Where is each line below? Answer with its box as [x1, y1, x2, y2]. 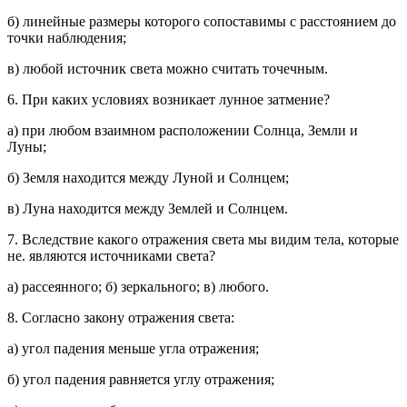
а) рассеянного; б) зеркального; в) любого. [7, 279, 269, 294]
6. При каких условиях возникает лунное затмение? [7, 92, 330, 107]
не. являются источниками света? [7, 248, 215, 263]
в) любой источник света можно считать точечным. [7, 61, 328, 76]
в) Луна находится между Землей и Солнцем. [7, 201, 288, 216]
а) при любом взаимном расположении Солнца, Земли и [7, 123, 358, 138]
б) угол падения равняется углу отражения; [7, 372, 274, 387]
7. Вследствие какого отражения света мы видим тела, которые [7, 232, 399, 247]
